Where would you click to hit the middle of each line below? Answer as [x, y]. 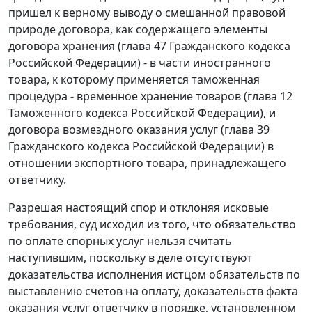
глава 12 [270, 96]
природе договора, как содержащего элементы [138, 30]
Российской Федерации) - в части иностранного [140, 63]
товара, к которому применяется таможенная [134, 80]
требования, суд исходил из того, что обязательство [152, 225]
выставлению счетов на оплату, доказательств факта [153, 291]
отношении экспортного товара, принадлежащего [147, 163]
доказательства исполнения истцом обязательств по [154, 275]
